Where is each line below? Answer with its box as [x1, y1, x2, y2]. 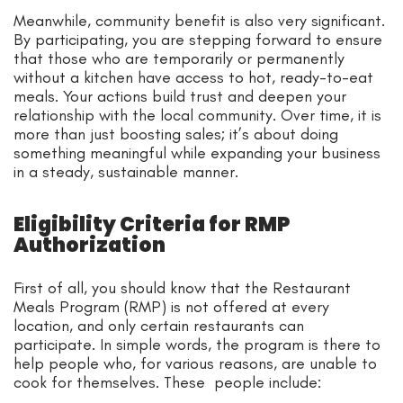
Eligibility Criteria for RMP [13, 210, 290, 238]
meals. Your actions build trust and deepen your [13, 85, 346, 106]
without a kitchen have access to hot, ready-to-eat [13, 67, 373, 87]
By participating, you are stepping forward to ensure [13, 29, 382, 49]
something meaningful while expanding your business [13, 142, 381, 163]
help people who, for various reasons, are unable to [13, 353, 377, 373]
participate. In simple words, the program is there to [13, 334, 381, 354]
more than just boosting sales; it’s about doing [13, 123, 338, 144]
